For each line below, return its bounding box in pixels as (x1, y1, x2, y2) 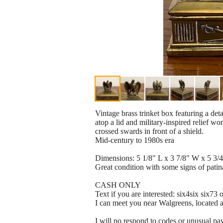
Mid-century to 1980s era (95, 136, 174, 145)
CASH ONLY (95, 181, 141, 190)
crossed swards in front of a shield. (95, 127, 204, 136)
